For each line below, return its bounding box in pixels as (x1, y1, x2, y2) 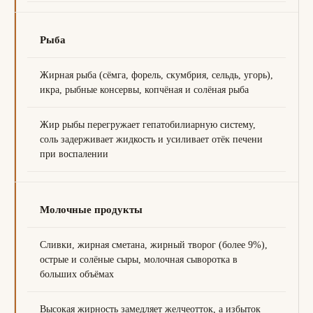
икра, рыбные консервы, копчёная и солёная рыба (40, 85, 249, 95)
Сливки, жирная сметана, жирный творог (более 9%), (40, 240, 268, 250)
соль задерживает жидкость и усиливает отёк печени (40, 134, 263, 145)
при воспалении (40, 149, 108, 159)
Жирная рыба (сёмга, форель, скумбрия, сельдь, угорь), (40, 70, 273, 80)
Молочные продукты (40, 204, 143, 215)
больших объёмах (40, 269, 114, 279)
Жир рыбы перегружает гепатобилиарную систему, (40, 119, 256, 130)
